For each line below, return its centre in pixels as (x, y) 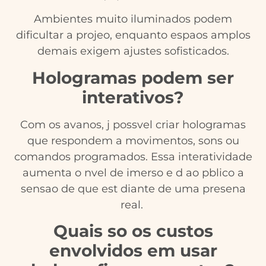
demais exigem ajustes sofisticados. (133, 51)
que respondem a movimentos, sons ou (133, 140)
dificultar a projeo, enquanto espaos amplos (133, 35)
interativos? (133, 97)
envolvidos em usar (133, 251)
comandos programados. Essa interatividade (133, 156)
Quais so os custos (133, 231)
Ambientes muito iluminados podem (133, 19)
